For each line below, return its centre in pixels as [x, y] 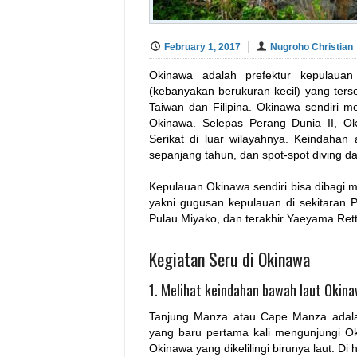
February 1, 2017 [202, 47]
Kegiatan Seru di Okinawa [229, 259]
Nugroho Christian [312, 47]
